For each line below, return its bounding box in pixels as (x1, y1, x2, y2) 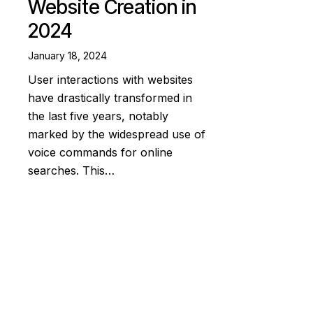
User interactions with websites (28, 73, 193, 87)
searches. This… (28, 163, 115, 178)
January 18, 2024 (28, 49, 107, 61)
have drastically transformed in (28, 91, 192, 105)
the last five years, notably (28, 109, 168, 124)
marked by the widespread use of (28, 127, 205, 142)
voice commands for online (28, 145, 173, 160)
